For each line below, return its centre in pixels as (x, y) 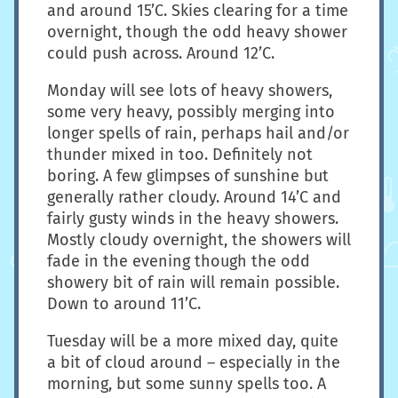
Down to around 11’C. (124, 304)
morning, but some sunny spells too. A (187, 384)
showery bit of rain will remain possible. (193, 283)
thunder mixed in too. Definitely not (180, 155)
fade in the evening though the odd (179, 262)
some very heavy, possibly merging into (191, 112)
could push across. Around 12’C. (161, 54)
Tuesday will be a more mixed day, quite (193, 342)
